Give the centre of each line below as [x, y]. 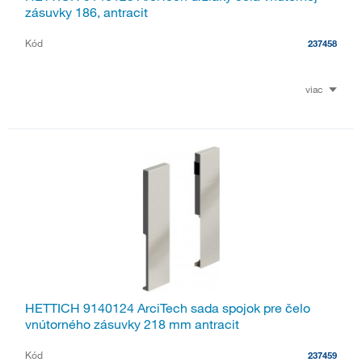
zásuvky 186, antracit [86, 13]
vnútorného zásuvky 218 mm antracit [132, 324]
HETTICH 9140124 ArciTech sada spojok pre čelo [168, 307]
